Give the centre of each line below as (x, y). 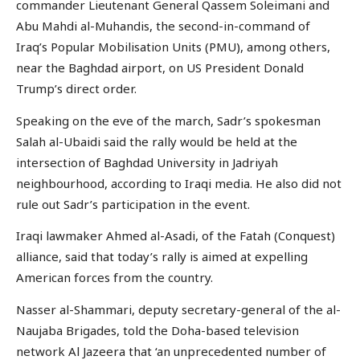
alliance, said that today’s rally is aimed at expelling (162, 257)
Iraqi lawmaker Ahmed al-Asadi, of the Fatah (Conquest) (176, 236)
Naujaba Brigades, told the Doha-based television (157, 330)
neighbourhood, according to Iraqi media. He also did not (179, 183)
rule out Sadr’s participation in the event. (133, 204)
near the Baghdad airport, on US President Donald (160, 68)
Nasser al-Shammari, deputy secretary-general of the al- (178, 309)
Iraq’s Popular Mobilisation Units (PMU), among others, (173, 47)
